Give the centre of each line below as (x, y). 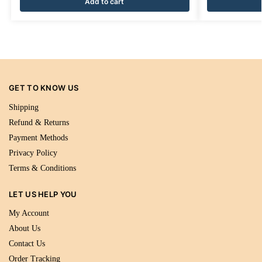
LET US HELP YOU (43, 194)
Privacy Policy (33, 153)
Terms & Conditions (42, 168)
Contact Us (27, 244)
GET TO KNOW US (44, 88)
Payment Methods (38, 137)
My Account (29, 213)
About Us (25, 229)
